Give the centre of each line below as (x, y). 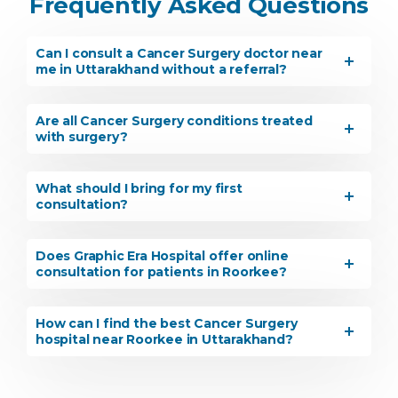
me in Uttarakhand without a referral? (161, 69)
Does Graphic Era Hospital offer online (162, 256)
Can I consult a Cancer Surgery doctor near (179, 53)
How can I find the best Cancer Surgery (167, 323)
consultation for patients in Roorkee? (161, 272)
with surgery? (82, 137)
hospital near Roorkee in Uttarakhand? (164, 339)
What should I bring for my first (139, 188)
